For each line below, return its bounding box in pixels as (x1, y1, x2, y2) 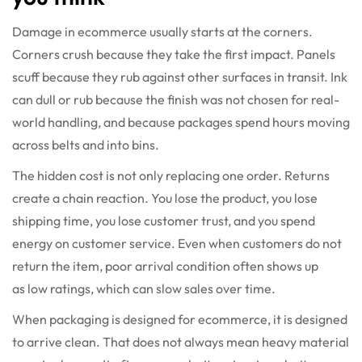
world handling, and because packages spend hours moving (12, 114, 350, 131)
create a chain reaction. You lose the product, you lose (12, 190, 318, 207)
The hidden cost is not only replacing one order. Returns (12, 167, 330, 184)
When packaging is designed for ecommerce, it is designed (12, 311, 347, 328)
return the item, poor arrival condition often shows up (12, 258, 318, 275)
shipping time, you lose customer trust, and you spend (12, 213, 315, 229)
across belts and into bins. (12, 137, 159, 154)
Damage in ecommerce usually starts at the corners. (12, 23, 313, 40)
